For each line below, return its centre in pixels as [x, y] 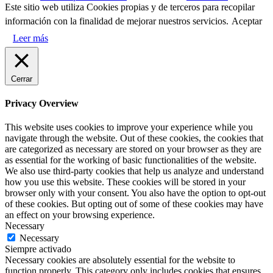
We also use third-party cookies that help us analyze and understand [134, 171]
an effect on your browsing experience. [80, 215]
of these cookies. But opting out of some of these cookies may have [134, 204]
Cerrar [22, 79]
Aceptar [247, 21]
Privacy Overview [42, 104]
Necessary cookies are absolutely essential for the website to [120, 260]
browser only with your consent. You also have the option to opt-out [135, 193]
